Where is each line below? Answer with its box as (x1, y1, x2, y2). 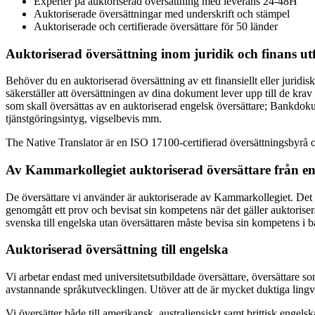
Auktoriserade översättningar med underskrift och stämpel (34, 7, 290, 20)
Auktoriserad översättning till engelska (6, 242, 229, 257)
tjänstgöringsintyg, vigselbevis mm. (6, 112, 162, 125)
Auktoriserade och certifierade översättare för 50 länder (34, 20, 278, 32)
